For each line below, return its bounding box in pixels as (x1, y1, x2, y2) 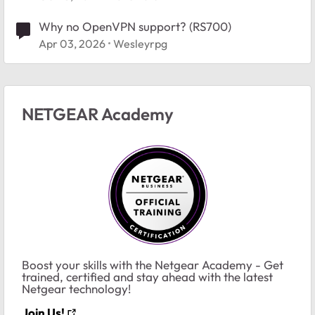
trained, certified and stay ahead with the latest (22, 269, 273, 284)
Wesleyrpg (113, 36, 167, 51)
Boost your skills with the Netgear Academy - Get (22, 257, 283, 272)
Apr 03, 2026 (39, 36, 105, 51)
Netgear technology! (22, 281, 134, 296)
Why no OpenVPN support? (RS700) (39, 18, 231, 34)
